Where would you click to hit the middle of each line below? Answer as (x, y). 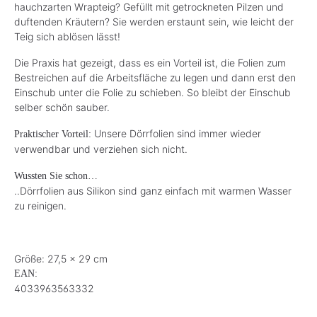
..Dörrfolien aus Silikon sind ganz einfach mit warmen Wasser (153, 190)
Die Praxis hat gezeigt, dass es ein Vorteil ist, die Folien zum (150, 62)
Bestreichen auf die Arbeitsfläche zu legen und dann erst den (155, 77)
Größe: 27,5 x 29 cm (61, 258)
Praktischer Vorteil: (54, 134)
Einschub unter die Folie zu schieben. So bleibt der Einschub (152, 92)
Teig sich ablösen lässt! (67, 36)
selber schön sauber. (62, 107)
